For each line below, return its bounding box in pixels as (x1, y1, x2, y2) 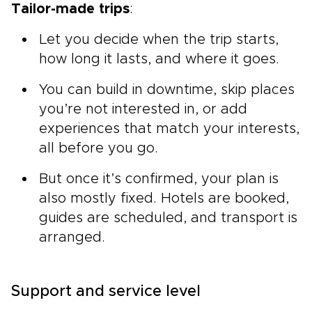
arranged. (39, 230, 105, 244)
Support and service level (11, 283, 201, 299)
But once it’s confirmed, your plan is (39, 171, 279, 186)
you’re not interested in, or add (39, 102, 247, 116)
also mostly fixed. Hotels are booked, (39, 191, 289, 205)
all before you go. (39, 141, 158, 155)
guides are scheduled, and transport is (39, 210, 297, 225)
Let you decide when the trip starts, (39, 32, 279, 47)
